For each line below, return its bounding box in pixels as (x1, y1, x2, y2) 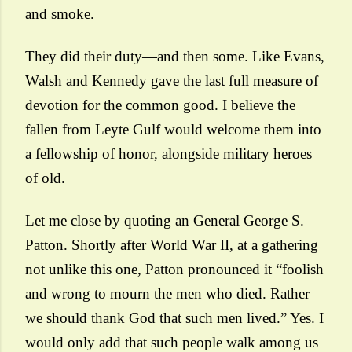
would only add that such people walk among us (25, 334, 318, 350)
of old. (25, 170, 65, 186)
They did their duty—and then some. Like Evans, (25, 48, 324, 64)
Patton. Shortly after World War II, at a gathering (25, 236, 318, 253)
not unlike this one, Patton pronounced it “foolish (25, 261, 324, 277)
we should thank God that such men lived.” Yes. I (25, 310, 324, 326)
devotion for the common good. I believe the (25, 97, 295, 113)
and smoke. (25, 5, 94, 22)
